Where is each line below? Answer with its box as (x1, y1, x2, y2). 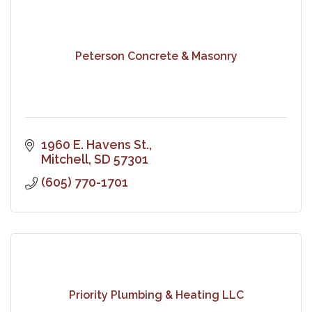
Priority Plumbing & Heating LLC (68, 288, 244, 302)
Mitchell (40, 151, 88, 166)
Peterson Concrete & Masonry (75, 49, 237, 63)
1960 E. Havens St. (40, 136, 149, 152)
